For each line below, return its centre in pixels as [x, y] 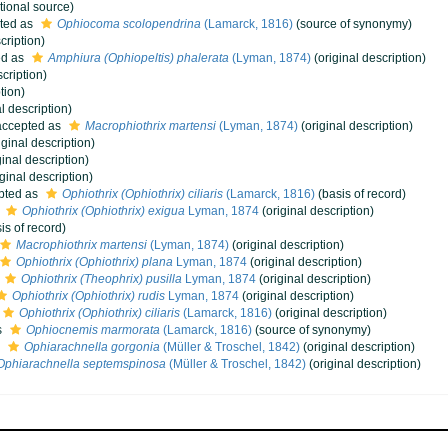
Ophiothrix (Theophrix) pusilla [101, 279]
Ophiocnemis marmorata [93, 330]
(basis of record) [360, 194]
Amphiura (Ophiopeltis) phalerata [138, 58]
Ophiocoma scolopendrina [129, 24]
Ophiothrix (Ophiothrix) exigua [103, 211]
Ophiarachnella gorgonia [92, 347]
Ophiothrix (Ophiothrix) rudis [88, 296]
